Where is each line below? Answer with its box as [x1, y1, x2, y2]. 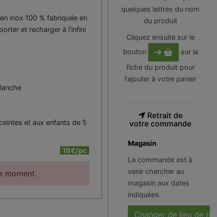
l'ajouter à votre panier [124, 75, 196, 83]
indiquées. [128, 190, 161, 199]
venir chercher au [128, 167, 184, 175]
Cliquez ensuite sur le [126, 33, 195, 41]
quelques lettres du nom [121, 5, 200, 13]
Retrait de [145, 111, 183, 120]
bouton [123, 47, 148, 56]
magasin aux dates [128, 179, 189, 187]
